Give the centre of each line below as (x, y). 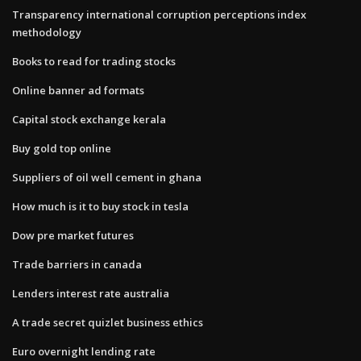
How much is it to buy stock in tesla (100, 206)
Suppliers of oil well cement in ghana (107, 177)
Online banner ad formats (78, 90)
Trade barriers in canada (77, 264)
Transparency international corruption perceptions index (159, 14)
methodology (47, 32)
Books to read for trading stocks (94, 61)
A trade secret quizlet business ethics (108, 322)
